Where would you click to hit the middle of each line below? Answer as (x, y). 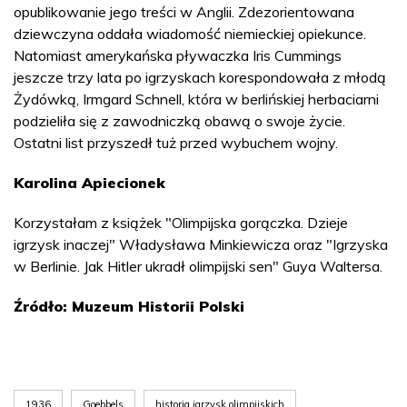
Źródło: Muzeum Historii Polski (129, 306)
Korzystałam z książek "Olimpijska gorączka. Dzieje (181, 222)
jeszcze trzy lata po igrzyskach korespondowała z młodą (200, 77)
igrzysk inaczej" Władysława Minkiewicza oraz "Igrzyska (201, 244)
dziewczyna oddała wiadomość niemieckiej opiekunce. (190, 33)
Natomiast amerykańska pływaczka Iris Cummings (178, 55)
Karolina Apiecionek (89, 182)
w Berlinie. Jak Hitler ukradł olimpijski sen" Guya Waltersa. (198, 266)
